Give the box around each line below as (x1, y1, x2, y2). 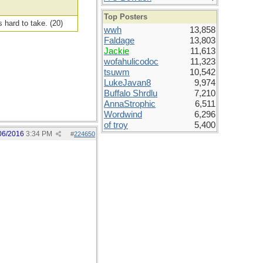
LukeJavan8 (104, 78, 151, 87)
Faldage (104, 36, 134, 45)
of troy (104, 120, 128, 130)
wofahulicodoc (104, 57, 159, 66)
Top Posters (104, 12, 147, 21)
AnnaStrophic (104, 99, 156, 109)
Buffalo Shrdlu (104, 89, 157, 98)
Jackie (104, 46, 129, 56)
